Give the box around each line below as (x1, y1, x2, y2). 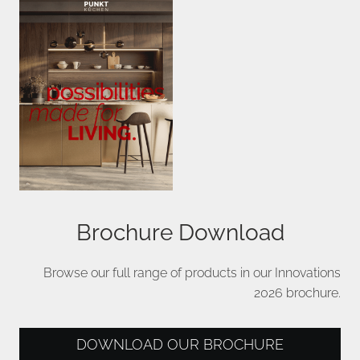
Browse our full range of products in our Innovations (43, 265, 341, 281)
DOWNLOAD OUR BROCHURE (76, 336, 284, 354)
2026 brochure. (254, 285, 341, 301)
